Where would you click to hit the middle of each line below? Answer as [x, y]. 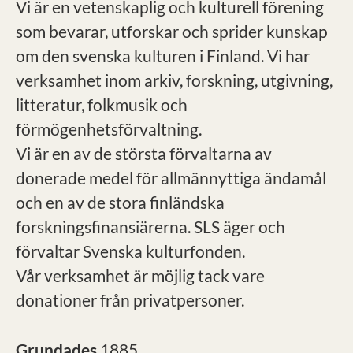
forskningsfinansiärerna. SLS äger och [150, 227]
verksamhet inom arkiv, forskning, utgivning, [174, 80]
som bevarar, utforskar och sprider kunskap [172, 31]
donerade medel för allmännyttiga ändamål [171, 178]
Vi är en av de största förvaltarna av [144, 153]
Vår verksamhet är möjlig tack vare [140, 275]
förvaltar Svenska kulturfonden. [130, 251]
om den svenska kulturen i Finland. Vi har [163, 56]
